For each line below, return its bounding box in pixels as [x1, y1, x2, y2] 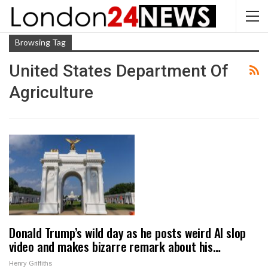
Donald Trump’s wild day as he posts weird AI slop [9, 223, 246, 242]
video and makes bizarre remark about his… [9, 236, 221, 255]
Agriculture [9, 83, 93, 102]
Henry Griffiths [9, 259, 52, 267]
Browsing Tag [15, 37, 66, 47]
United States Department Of [9, 61, 229, 81]
